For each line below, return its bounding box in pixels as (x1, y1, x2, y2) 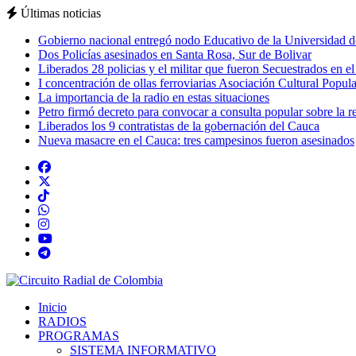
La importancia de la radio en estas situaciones (38, 91, 269, 104)
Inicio (38, 300, 67, 314)
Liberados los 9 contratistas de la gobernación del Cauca (38, 119, 319, 133)
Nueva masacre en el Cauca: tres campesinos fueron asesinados (38, 133, 354, 147)
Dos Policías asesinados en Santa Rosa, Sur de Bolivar (38, 48, 311, 61)
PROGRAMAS (38, 329, 119, 342)
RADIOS (38, 315, 87, 328)
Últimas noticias (17, 6, 101, 20)
